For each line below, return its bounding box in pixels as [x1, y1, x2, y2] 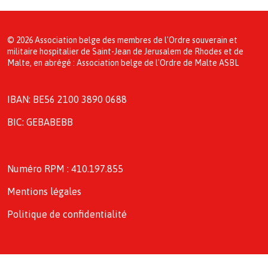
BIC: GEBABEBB [7, 117, 73, 128]
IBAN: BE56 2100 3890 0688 [7, 94, 127, 105]
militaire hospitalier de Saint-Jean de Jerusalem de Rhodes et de [7, 47, 243, 57]
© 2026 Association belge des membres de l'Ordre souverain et [7, 35, 237, 45]
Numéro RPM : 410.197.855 [7, 163, 123, 175]
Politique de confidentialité [7, 209, 127, 220]
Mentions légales [7, 186, 81, 197]
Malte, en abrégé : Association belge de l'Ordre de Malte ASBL [7, 58, 239, 68]
